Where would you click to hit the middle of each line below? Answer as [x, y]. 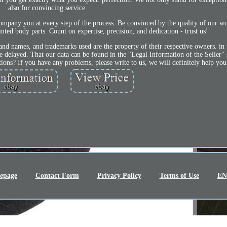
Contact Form [57, 176]
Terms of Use [179, 176]
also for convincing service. [48, 8]
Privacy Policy [119, 176]
